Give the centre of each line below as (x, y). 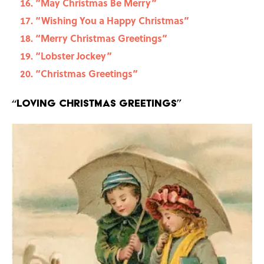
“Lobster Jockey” (74, 56)
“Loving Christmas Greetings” (97, 103)
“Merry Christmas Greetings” (101, 38)
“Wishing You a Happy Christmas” (112, 21)
